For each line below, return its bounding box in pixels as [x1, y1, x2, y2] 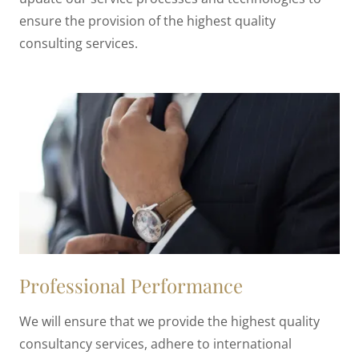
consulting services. [19, 34, 144, 53]
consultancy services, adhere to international [19, 334, 292, 353]
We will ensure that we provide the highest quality [19, 312, 320, 330]
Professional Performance [19, 272, 243, 298]
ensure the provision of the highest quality [19, 12, 276, 30]
